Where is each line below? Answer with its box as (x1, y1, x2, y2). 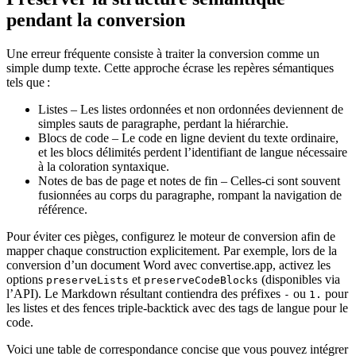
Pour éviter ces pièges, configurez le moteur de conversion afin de (6, 230, 335, 244)
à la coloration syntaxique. (38, 160, 169, 174)
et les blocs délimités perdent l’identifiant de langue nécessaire (38, 145, 347, 160)
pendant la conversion (6, 10, 185, 31)
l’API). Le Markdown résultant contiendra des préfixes (6, 287, 284, 301)
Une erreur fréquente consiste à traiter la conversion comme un (6, 47, 319, 61)
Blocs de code (38, 131, 109, 145)
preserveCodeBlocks (144, 274, 258, 287)
